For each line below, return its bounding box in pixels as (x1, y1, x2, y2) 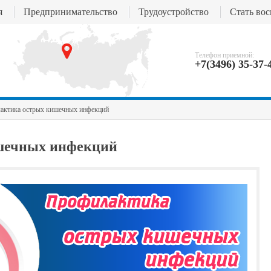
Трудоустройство (139, 7, 209, 17)
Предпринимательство (24, 7, 117, 17)
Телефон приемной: (195, 51, 254, 59)
